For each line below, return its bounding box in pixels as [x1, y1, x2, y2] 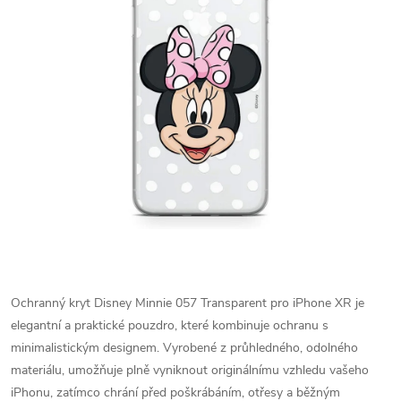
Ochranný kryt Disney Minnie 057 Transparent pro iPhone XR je [11, 294, 364, 311]
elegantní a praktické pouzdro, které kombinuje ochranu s [11, 317, 328, 334]
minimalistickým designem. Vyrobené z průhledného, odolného [11, 339, 358, 356]
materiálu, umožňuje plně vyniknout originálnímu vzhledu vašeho [11, 362, 369, 379]
